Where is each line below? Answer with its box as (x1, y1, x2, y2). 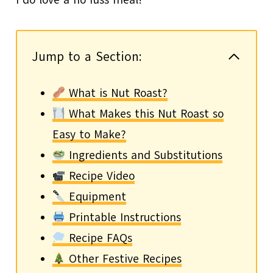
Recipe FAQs (65, 230, 133, 246)
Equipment (65, 188, 127, 205)
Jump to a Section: (32, 48, 143, 65)
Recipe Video (65, 168, 135, 184)
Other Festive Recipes (65, 250, 182, 267)
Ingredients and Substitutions (65, 147, 223, 163)
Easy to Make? (52, 126, 126, 143)
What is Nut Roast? (65, 85, 168, 101)
